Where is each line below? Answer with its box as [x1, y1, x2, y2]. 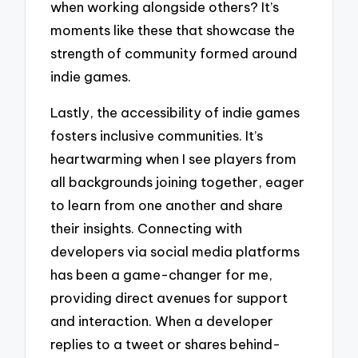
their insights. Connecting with [50, 220, 243, 237]
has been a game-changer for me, [50, 266, 273, 284]
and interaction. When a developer [50, 312, 274, 330]
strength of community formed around [50, 45, 298, 62]
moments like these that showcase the [50, 22, 296, 39]
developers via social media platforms [50, 243, 300, 261]
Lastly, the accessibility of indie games [50, 104, 300, 121]
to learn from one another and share [50, 197, 284, 214]
